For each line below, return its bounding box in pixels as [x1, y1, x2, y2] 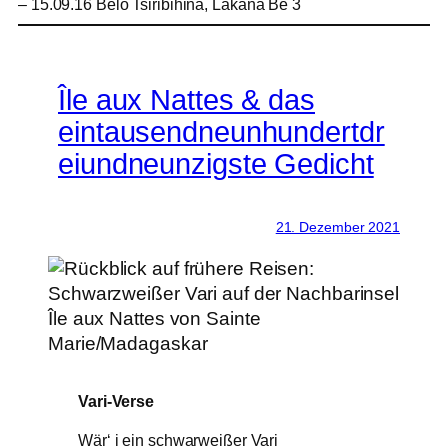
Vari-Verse [78, 392, 154, 411]
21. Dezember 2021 [275, 219, 400, 236]
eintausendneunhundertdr [58, 115, 385, 148]
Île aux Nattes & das [58, 83, 315, 116]
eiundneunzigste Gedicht [58, 147, 374, 180]
